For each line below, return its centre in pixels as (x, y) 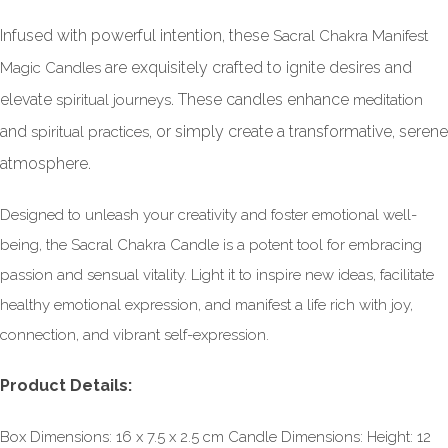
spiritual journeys (113, 100)
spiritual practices (90, 132)
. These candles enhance (262, 100)
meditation (388, 100)
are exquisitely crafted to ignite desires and (256, 68)
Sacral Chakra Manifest (350, 36)
